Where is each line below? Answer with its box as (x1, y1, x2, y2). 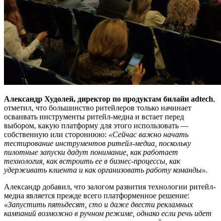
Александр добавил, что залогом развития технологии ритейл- (4, 182, 216, 191)
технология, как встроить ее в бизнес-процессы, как (4, 156, 180, 165)
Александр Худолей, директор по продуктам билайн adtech (4, 94, 213, 103)
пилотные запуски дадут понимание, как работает (4, 147, 178, 156)
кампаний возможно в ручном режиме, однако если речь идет (4, 209, 212, 218)
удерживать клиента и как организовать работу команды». (4, 165, 208, 174)
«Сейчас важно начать (109, 130, 188, 139)
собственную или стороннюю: (4, 130, 109, 139)
